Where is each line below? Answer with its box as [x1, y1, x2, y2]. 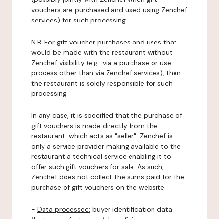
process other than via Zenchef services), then [31, 68, 181, 77]
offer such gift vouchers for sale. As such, [31, 162, 164, 171]
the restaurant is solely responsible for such [31, 79, 173, 88]
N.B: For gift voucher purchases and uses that [31, 38, 177, 46]
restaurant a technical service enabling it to [31, 152, 171, 161]
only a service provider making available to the [31, 142, 181, 151]
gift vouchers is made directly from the [31, 121, 157, 130]
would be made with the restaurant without [31, 48, 173, 57]
